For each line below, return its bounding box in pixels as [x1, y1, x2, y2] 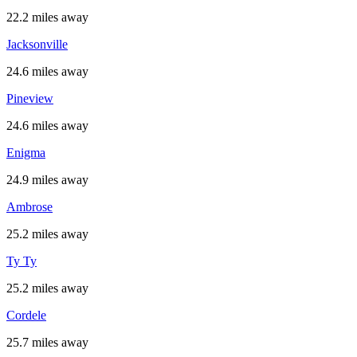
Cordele [6, 308, 46, 322]
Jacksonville [6, 37, 68, 51]
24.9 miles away [6, 173, 88, 186]
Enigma [6, 146, 45, 159]
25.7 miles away [6, 335, 88, 349]
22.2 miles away [6, 10, 88, 24]
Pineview [6, 92, 53, 105]
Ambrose [6, 200, 53, 214]
